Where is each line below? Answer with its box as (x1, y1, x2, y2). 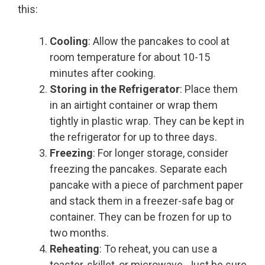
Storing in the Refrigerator (50, 83, 180, 96)
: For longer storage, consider (93, 147, 228, 160)
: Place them (180, 83, 238, 96)
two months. (50, 227, 109, 240)
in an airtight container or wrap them (50, 99, 218, 112)
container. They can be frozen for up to (50, 211, 231, 224)
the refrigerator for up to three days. (50, 131, 217, 144)
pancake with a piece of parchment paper (50, 179, 243, 192)
